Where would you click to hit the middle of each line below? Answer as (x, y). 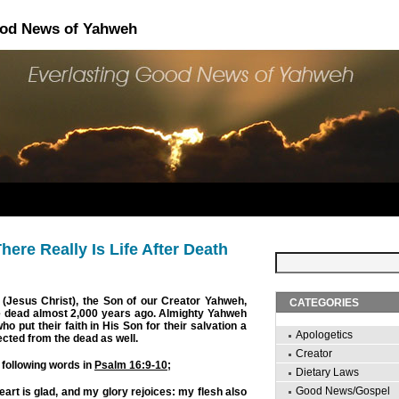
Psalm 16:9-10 (131, 365)
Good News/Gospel (343, 391)
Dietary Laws (327, 372)
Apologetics (324, 335)
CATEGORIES (324, 303)
